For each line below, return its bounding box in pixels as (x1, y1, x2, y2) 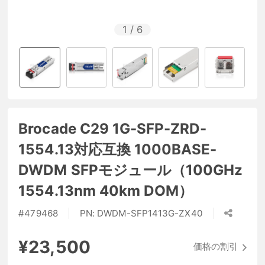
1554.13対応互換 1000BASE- (18, 140, 217, 158)
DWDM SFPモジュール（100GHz (18, 161, 243, 179)
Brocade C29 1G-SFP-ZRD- (18, 119, 207, 137)
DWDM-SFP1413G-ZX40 (96, 208, 203, 219)
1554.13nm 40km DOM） (18, 182, 193, 199)
